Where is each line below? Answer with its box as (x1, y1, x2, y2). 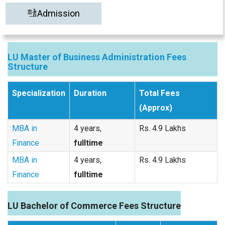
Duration (74, 88, 106, 98)
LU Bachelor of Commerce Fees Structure (8, 200, 181, 211)
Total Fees (139, 88, 180, 98)
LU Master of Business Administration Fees (8, 52, 186, 62)
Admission (37, 8, 80, 19)
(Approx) (139, 103, 172, 113)
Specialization (12, 88, 65, 98)
